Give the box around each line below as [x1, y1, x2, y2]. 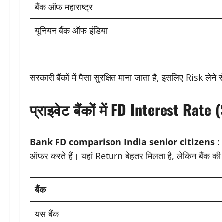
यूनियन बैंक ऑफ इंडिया [35, 24, 108, 37]
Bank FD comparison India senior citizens [30, 136, 215, 148]
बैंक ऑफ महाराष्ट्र [35, 1, 93, 13]
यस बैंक [35, 208, 59, 220]
